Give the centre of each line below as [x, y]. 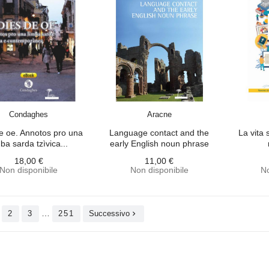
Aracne [159, 114]
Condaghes [29, 114]
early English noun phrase [159, 143]
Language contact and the [159, 132]
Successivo [109, 213]
